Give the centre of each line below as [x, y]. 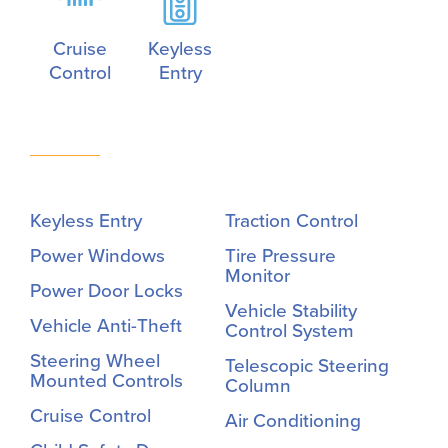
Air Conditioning [292, 421]
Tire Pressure [280, 256]
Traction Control [291, 221]
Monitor [257, 276]
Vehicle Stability [290, 311]
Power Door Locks [106, 291]
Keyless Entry [86, 221]
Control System [289, 331]
